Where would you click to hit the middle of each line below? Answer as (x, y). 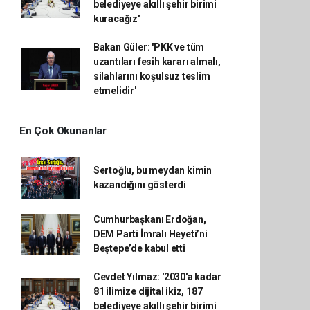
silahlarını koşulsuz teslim (152, 76)
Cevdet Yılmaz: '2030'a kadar (157, 277)
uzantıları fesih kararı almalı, (157, 62)
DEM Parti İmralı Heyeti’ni (150, 234)
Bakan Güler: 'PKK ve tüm (149, 47)
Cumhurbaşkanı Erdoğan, (149, 219)
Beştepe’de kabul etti (139, 248)
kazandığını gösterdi (139, 185)
